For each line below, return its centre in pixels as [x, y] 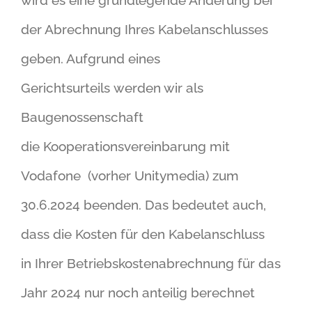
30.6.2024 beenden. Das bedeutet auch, [143, 204]
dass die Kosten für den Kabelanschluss [143, 234]
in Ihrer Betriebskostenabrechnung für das [151, 263]
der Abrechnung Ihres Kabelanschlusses [145, 29]
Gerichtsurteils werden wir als [112, 87]
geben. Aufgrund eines [91, 58]
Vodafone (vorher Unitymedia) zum [130, 175]
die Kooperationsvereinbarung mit [125, 146]
